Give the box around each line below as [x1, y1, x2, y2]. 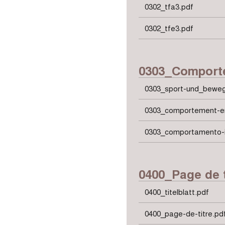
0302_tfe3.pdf [145, 23, 193, 33]
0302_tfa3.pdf [145, 1, 193, 12]
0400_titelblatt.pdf [145, 186, 209, 197]
